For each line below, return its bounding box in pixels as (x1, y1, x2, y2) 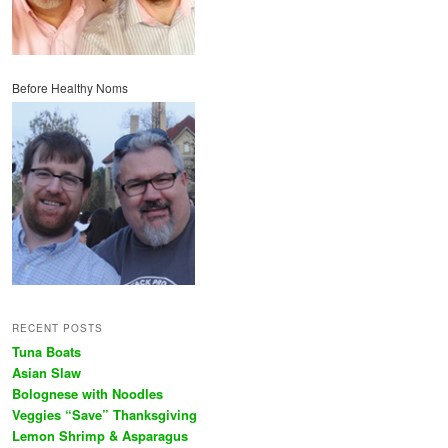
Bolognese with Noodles (12, 384, 163, 404)
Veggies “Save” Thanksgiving (12, 405, 197, 425)
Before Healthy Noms (12, 79, 128, 96)
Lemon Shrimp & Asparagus (12, 426, 188, 446)
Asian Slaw (12, 363, 81, 383)
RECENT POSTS (12, 321, 103, 336)
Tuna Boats (12, 342, 81, 362)
